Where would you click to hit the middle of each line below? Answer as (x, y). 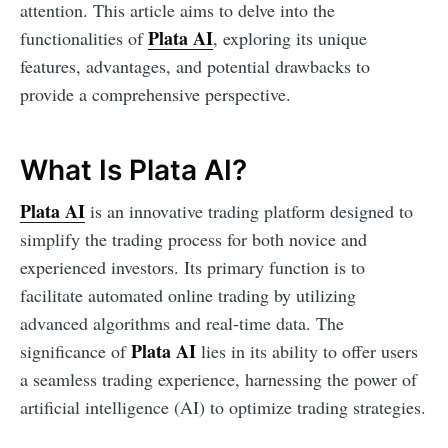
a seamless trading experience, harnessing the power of (218, 378)
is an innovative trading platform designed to (249, 210)
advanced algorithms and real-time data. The (182, 322)
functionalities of (84, 38)
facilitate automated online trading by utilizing (188, 294)
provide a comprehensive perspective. (155, 94)
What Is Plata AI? (133, 170)
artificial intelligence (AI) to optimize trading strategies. (223, 406)
